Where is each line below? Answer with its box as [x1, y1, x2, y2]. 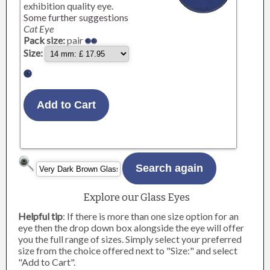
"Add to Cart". [18, 256, 76, 268]
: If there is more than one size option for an [63, 210, 239, 222]
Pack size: [24, 34, 66, 46]
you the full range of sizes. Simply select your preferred [18, 233, 242, 245]
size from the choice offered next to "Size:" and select [18, 245, 238, 256]
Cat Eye [24, 23, 54, 34]
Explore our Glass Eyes [83, 191, 190, 204]
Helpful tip [18, 210, 63, 222]
